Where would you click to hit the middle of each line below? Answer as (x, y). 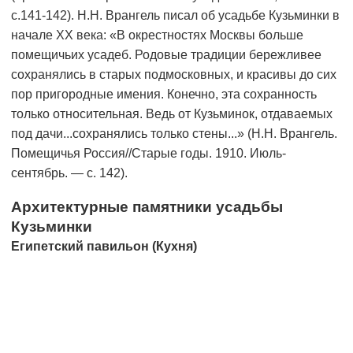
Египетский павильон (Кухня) (104, 247)
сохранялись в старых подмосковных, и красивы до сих (174, 75)
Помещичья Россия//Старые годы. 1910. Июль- (149, 154)
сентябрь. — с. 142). (69, 173)
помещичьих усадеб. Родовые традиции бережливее (166, 55)
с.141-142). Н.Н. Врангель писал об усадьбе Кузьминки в (175, 16)
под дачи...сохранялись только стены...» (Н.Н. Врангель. (174, 134)
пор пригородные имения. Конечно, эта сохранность (164, 95)
